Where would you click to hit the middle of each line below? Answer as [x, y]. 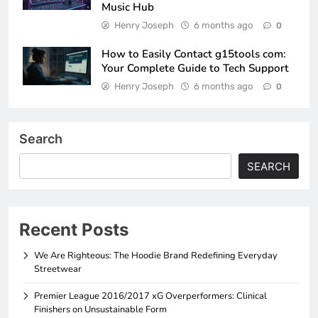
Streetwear [58, 269]
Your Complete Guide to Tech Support [195, 68]
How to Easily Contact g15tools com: [194, 54]
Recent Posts [74, 229]
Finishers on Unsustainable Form [100, 309]
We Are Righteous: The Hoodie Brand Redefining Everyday [156, 255]
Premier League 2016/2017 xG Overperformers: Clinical [150, 296]
